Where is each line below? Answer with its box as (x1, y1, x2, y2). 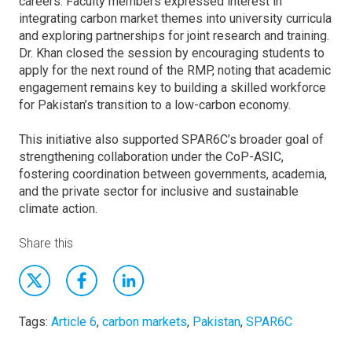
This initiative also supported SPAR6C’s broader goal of (19, 132, 324, 147)
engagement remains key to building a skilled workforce (19, 80, 326, 95)
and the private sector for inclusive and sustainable (19, 184, 299, 199)
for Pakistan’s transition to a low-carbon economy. (19, 97, 291, 112)
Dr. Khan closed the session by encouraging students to (19, 46, 324, 60)
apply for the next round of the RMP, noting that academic (19, 63, 331, 78)
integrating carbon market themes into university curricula (19, 11, 332, 26)
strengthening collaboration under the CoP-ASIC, (19, 149, 284, 164)
